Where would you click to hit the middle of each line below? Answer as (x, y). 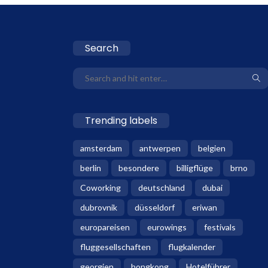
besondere (139, 167)
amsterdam (101, 148)
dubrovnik (99, 207)
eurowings (167, 227)
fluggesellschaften (115, 246)
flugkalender (192, 246)
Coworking (100, 187)
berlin (91, 167)
